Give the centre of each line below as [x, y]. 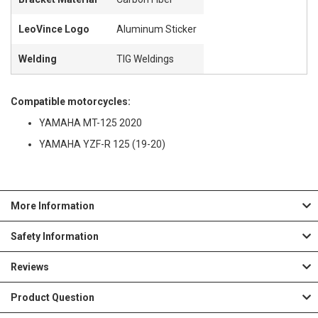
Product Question [53, 297]
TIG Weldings [145, 59]
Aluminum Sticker [157, 29]
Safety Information [55, 236]
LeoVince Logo [54, 29]
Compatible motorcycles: [71, 101]
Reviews [30, 267]
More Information [53, 205]
